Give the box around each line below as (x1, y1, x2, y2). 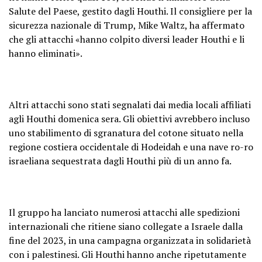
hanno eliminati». (9, 47, 82, 60)
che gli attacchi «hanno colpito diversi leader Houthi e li (9, 33, 244, 46)
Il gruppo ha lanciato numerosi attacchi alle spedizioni (9, 206, 240, 219)
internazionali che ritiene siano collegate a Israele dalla (9, 220, 243, 233)
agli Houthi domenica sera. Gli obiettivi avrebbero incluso (9, 112, 250, 126)
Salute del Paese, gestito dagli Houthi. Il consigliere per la (9, 5, 252, 18)
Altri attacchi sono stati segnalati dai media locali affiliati (9, 98, 251, 112)
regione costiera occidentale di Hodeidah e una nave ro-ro (9, 140, 253, 154)
